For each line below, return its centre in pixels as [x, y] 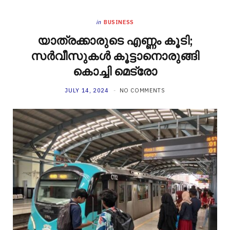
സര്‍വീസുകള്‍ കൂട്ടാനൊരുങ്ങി [115, 56]
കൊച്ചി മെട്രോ [115, 71]
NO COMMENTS [142, 90]
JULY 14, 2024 [87, 90]
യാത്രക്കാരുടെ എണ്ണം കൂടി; [115, 40]
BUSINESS [119, 22]
